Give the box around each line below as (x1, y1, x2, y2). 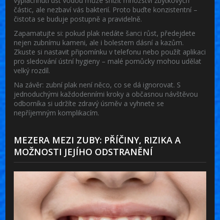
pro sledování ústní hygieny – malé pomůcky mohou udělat (14, 56, 202, 66)
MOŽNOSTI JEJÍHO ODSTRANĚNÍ (14, 145, 153, 158)
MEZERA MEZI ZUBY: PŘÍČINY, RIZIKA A (14, 134, 181, 146)
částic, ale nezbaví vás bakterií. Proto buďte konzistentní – (14, 4, 198, 14)
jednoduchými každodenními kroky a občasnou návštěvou (14, 89, 198, 99)
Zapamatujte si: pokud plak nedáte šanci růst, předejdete (14, 28, 196, 38)
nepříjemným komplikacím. (14, 108, 100, 117)
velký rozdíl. (14, 65, 51, 75)
